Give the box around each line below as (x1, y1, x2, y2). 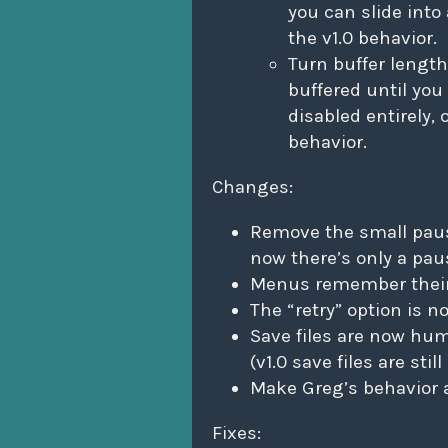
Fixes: (212, 422, 261, 445)
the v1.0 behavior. (288, 27, 437, 50)
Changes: (212, 176, 293, 199)
